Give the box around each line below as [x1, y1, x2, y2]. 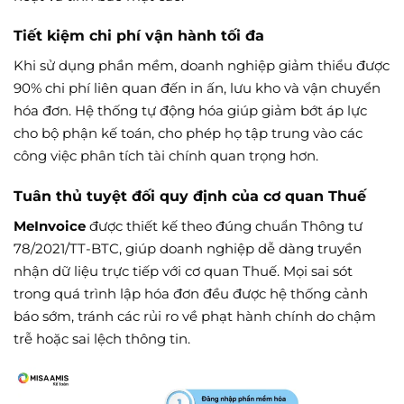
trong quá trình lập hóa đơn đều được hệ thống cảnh [14, 284, 368, 302]
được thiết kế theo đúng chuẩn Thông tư [86, 216, 363, 234]
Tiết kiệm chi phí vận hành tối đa [14, 27, 264, 45]
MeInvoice [14, 216, 86, 234]
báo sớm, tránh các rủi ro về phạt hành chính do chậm [14, 307, 376, 325]
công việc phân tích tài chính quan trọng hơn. [14, 147, 318, 165]
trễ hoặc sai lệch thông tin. [14, 329, 190, 347]
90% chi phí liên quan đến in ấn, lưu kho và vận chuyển [14, 79, 381, 97]
